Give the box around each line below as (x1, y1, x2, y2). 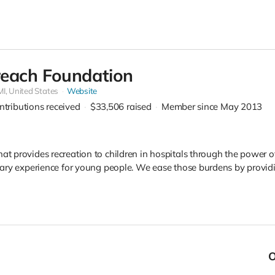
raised (126, 101, 152, 113)
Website (66, 86, 98, 96)
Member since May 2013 (161, 101, 263, 113)
